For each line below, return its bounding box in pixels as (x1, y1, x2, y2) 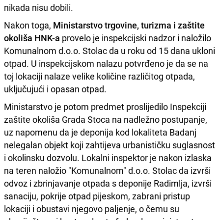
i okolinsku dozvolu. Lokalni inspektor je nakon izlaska (4, 151, 212, 164)
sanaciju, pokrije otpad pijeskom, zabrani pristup (4, 190, 190, 202)
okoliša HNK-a (4, 31, 60, 44)
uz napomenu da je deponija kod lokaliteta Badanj (4, 126, 196, 138)
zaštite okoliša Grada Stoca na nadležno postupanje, (4, 113, 207, 125)
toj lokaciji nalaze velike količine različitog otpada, (4, 70, 195, 82)
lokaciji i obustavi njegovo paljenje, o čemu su (4, 202, 179, 215)
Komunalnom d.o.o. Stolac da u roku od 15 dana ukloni (4, 44, 215, 56)
